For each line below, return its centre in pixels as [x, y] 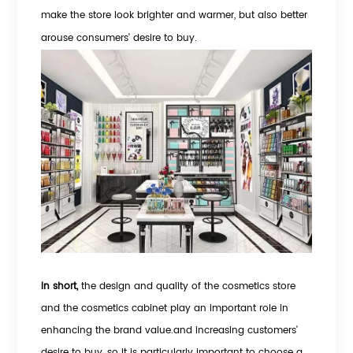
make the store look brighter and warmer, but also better [175, 15]
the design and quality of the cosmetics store [189, 286]
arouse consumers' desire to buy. [119, 38]
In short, [61, 286]
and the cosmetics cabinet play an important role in [165, 308]
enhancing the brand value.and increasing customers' [170, 331]
